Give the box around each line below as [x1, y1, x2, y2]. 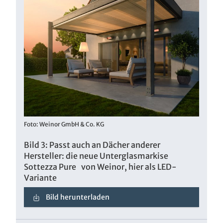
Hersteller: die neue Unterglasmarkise [24, 150, 168, 161]
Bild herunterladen [44, 192, 110, 202]
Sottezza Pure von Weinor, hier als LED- [24, 161, 177, 172]
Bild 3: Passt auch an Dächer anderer [24, 139, 160, 150]
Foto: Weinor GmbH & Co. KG [24, 120, 104, 128]
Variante [24, 172, 57, 183]
